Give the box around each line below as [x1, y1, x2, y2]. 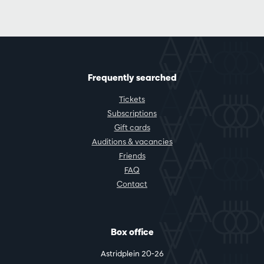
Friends [118, 150, 146, 160]
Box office [110, 226, 154, 237]
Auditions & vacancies [91, 136, 173, 146]
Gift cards [114, 122, 150, 132]
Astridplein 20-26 [100, 248, 164, 258]
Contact [117, 179, 147, 189]
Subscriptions [107, 108, 157, 118]
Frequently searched [87, 71, 177, 83]
